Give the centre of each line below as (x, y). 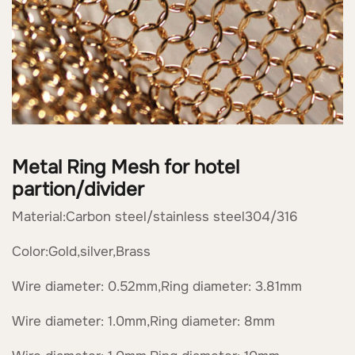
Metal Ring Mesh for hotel (126, 167)
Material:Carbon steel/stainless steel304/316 (155, 216)
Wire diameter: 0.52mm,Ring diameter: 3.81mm (157, 286)
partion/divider (78, 189)
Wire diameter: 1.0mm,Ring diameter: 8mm (143, 321)
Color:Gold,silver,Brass (81, 251)
